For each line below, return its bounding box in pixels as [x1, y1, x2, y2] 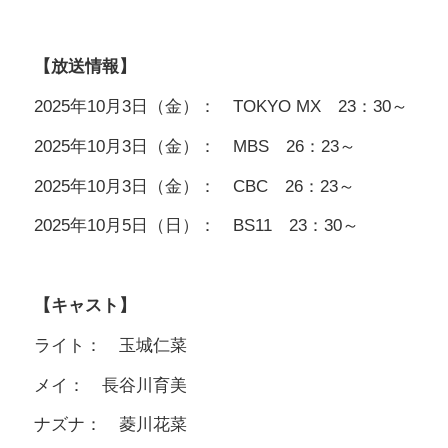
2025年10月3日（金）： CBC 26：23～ [34, 176, 355, 196]
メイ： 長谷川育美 [34, 375, 187, 395]
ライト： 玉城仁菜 [34, 335, 187, 355]
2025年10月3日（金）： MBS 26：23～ [34, 136, 356, 156]
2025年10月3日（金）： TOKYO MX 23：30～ [34, 97, 408, 117]
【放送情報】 [34, 57, 136, 77]
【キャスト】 [34, 296, 136, 316]
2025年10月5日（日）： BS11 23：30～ [34, 216, 359, 236]
